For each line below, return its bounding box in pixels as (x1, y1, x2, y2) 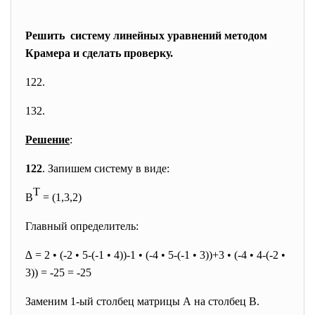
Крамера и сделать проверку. (25, 47, 173, 59)
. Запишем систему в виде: (42, 162, 169, 174)
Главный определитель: (25, 220, 139, 232)
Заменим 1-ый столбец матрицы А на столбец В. (25, 295, 259, 307)
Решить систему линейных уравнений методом (25, 30, 267, 41)
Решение (25, 134, 70, 146)
